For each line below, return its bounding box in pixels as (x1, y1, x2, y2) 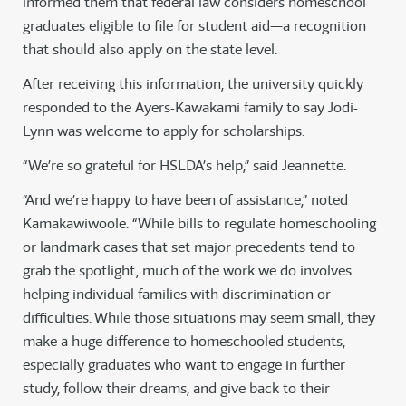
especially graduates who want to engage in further (23, 354, 345, 374)
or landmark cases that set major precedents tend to (23, 237, 355, 256)
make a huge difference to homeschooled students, (23, 331, 345, 351)
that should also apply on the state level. (23, 39, 277, 59)
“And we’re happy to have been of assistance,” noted (23, 189, 348, 209)
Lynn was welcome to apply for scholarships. (23, 121, 304, 140)
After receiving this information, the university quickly (23, 73, 363, 93)
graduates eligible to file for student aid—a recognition (23, 15, 366, 35)
